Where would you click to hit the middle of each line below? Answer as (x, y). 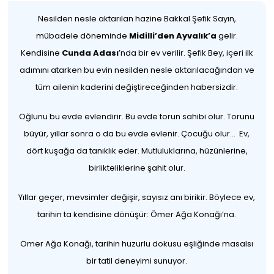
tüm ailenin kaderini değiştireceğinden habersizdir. (137, 87)
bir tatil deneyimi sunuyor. (137, 261)
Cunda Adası (90, 53)
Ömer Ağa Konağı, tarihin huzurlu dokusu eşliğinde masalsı (137, 244)
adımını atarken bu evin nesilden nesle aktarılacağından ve (137, 70)
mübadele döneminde (82, 36)
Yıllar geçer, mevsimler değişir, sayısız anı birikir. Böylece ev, (137, 197)
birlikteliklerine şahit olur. (137, 168)
